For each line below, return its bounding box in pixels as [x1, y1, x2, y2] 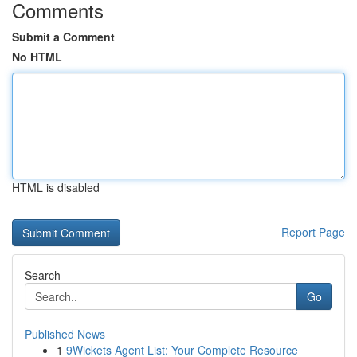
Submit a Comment [12, 29, 115, 45]
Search [25, 267, 61, 283]
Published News [25, 326, 105, 342]
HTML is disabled [12, 179, 100, 195]
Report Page [281, 224, 345, 240]
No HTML [12, 49, 62, 65]
